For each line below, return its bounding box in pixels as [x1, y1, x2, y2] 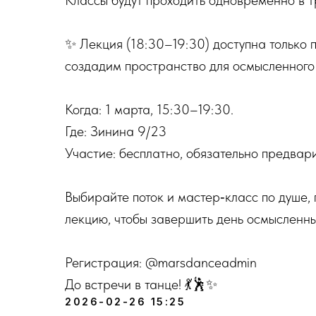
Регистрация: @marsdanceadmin [65, 254, 257, 271]
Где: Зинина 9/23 [65, 123, 166, 140]
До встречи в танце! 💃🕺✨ [65, 276, 217, 293]
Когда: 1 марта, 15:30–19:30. [65, 101, 233, 118]
